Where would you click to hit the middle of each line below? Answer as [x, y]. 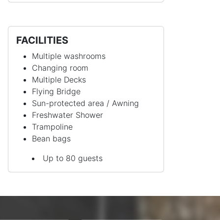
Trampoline [52, 126]
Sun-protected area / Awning [85, 103]
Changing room [60, 68]
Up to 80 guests [73, 158]
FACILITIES [42, 40]
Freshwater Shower [68, 115]
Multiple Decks [59, 79]
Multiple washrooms [69, 56]
